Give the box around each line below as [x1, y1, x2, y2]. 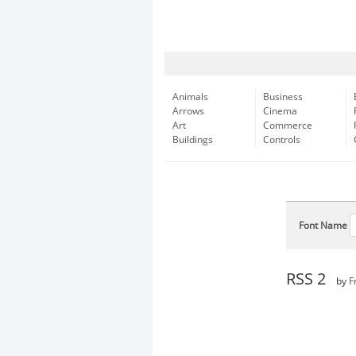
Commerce [263, 120, 312, 131]
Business [263, 91, 303, 103]
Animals [172, 91, 208, 103]
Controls [263, 134, 300, 145]
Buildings [172, 134, 213, 145]
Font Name [299, 220, 347, 231]
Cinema [263, 106, 297, 117]
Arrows [172, 106, 204, 117]
